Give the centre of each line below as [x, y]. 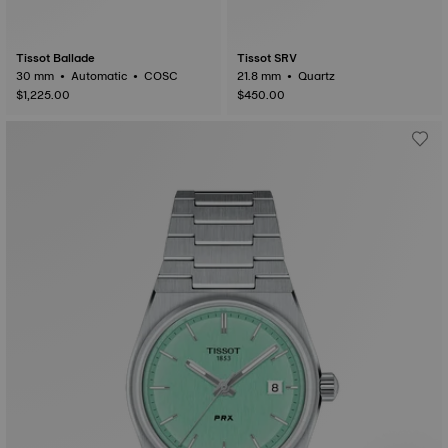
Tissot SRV [267, 58]
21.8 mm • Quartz [318, 76]
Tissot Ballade [55, 58]
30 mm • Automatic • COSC [162, 76]
